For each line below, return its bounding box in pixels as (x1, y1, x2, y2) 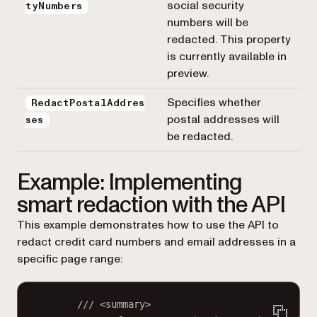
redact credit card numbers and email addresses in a (17, 234, 296, 250)
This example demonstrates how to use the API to (17, 217, 279, 233)
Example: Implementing (17, 166, 242, 198)
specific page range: (17, 250, 122, 267)
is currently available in (167, 48, 287, 64)
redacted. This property (167, 31, 291, 47)
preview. (167, 65, 209, 81)
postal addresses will (167, 111, 279, 127)
